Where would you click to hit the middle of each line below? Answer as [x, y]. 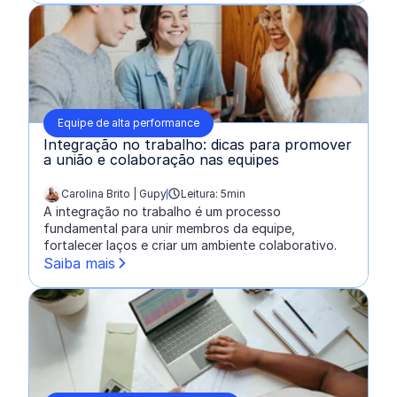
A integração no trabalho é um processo [162, 211]
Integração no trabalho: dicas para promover [198, 144]
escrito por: [76, 201]
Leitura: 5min [213, 193]
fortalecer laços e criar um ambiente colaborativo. [190, 245]
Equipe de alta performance [128, 122]
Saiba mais [79, 263]
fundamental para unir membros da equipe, [169, 228]
